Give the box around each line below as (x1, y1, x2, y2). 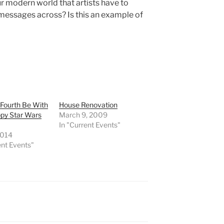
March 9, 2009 (59, 110, 108, 119)
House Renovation (59, 100, 118, 109)
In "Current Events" (59, 120, 121, 129)
